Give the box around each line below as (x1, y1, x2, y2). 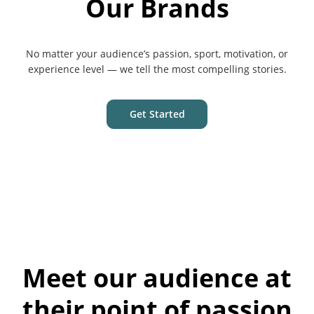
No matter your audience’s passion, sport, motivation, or (26, 47, 288, 60)
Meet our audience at (22, 261, 292, 295)
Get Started (129, 107, 185, 121)
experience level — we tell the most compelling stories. (27, 62, 287, 76)
